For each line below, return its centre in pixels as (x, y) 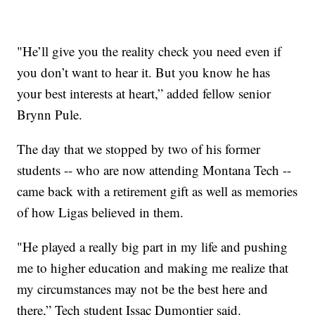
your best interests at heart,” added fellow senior (144, 94)
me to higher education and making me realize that (153, 268)
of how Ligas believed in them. (101, 212)
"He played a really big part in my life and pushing (153, 247)
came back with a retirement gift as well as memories (157, 191)
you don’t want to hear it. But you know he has (144, 72)
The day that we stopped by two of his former (139, 149)
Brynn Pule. (50, 115)
